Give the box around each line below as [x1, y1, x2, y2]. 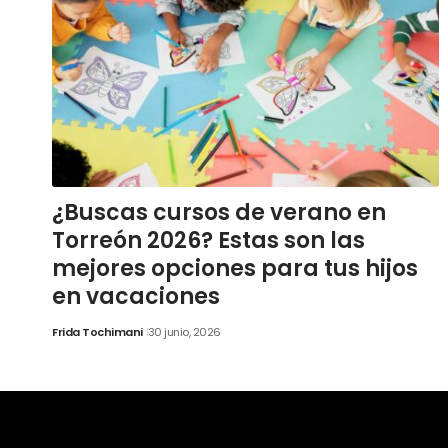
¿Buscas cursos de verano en [52, 197, 386, 229]
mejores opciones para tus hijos [52, 253, 418, 285]
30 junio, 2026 [147, 324, 221, 341]
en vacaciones [52, 281, 220, 313]
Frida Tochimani [52, 324, 143, 341]
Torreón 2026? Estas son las [52, 225, 365, 257]
